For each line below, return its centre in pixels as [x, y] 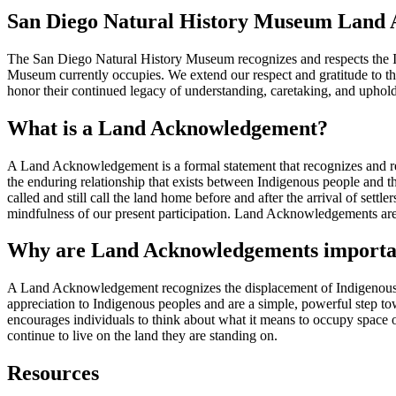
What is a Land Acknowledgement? [168, 128]
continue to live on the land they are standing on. [142, 336]
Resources [53, 373]
